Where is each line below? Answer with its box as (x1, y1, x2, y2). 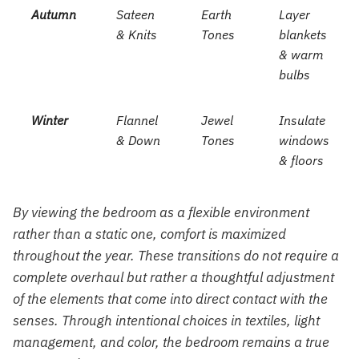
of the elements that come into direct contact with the (13, 289, 328, 308)
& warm (278, 46, 324, 63)
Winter (30, 112, 68, 129)
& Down (115, 132, 160, 149)
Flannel (115, 112, 158, 129)
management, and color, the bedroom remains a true (13, 333, 329, 351)
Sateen (115, 6, 155, 23)
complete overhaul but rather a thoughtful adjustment (13, 268, 334, 286)
